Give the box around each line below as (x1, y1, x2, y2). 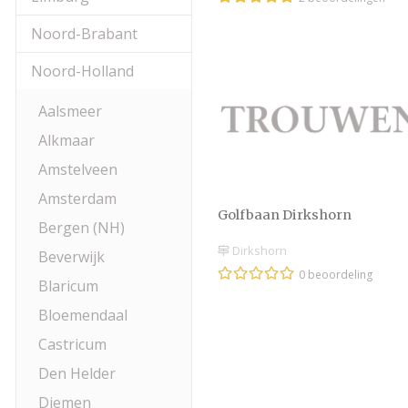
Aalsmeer (38, 101, 102, 121)
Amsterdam (38, 189, 117, 209)
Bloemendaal (38, 305, 127, 325)
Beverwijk (38, 247, 105, 267)
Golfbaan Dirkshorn (218, 206, 352, 223)
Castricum (38, 334, 107, 354)
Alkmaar (38, 130, 95, 150)
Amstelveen (38, 159, 117, 179)
